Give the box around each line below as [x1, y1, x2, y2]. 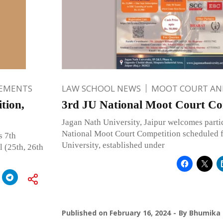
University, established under [61, 140, 165, 150]
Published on [61, 208, 110, 218]
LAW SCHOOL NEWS [61, 82, 141, 94]
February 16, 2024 [109, 208, 171, 218]
